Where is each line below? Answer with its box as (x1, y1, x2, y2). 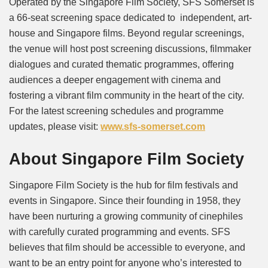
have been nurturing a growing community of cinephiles (9, 211, 243, 222)
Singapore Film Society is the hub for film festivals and (9, 180, 238, 191)
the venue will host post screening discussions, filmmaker (9, 43, 251, 54)
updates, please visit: (9, 121, 100, 132)
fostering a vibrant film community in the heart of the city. (9, 90, 244, 100)
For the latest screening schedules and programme (9, 105, 224, 116)
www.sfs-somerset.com (100, 121, 205, 132)
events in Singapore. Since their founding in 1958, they (9, 196, 240, 206)
